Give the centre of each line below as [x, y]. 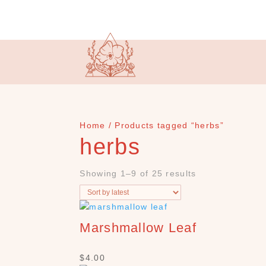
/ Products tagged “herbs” [164, 125]
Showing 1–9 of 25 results [138, 173]
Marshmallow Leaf [138, 228]
